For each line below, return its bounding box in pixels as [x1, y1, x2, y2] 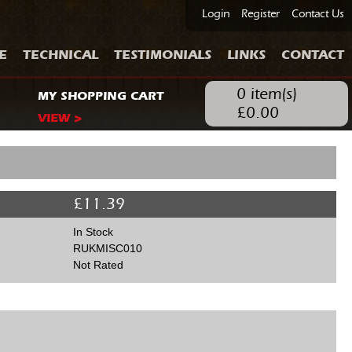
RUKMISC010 [72, 242, 142, 255]
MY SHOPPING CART [38, 89, 163, 104]
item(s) [245, 85, 297, 104]
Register [241, 8, 280, 20]
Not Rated [72, 258, 123, 272]
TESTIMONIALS [114, 47, 211, 62]
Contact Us [291, 8, 344, 20]
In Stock [72, 225, 113, 239]
